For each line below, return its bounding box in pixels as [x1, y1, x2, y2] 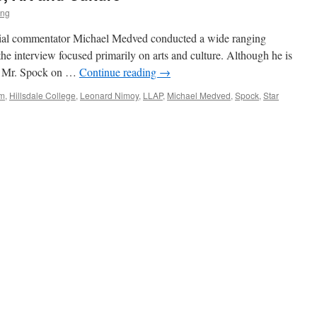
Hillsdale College [9, 89, 76, 101]
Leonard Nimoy [80, 89, 139, 101]
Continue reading [79, 64, 159, 79]
